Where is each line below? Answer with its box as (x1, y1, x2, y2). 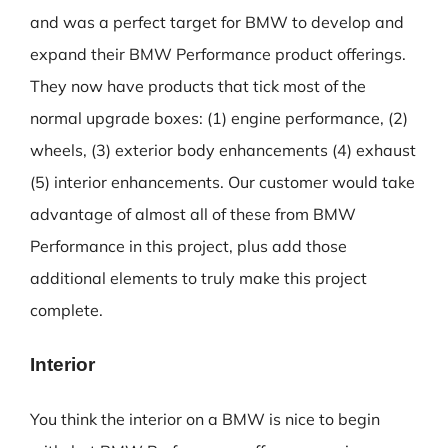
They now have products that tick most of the (30, 76, 366, 96)
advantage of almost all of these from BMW (30, 204, 356, 224)
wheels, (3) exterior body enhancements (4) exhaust (30, 140, 416, 160)
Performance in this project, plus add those (30, 236, 347, 256)
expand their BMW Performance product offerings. (30, 44, 406, 64)
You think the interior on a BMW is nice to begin (30, 409, 380, 429)
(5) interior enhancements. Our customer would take (30, 172, 415, 192)
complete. (30, 300, 103, 320)
